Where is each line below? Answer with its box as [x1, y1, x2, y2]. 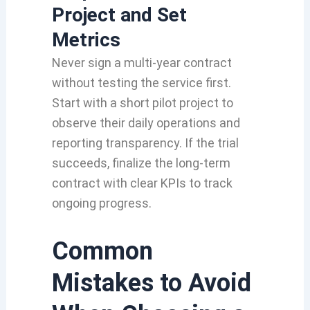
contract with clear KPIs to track [51, 176, 232, 190]
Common [51, 236, 153, 266]
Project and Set [51, 3, 187, 26]
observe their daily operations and [51, 116, 240, 130]
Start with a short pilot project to [51, 95, 233, 110]
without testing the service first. [51, 75, 231, 90]
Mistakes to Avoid [51, 268, 251, 298]
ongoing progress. [51, 196, 152, 210]
